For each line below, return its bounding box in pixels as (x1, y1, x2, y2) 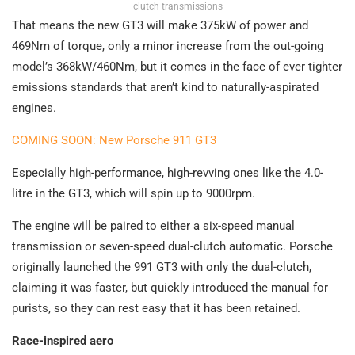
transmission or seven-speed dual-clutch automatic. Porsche (12, 239, 333, 254)
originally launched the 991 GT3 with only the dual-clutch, (12, 259, 311, 274)
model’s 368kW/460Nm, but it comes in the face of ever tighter (12, 59, 342, 74)
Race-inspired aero (12, 333, 113, 348)
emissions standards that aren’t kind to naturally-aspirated (12, 79, 319, 94)
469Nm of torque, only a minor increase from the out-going (12, 38, 323, 53)
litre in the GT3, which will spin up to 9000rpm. (12, 185, 255, 200)
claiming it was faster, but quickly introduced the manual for (12, 280, 328, 295)
